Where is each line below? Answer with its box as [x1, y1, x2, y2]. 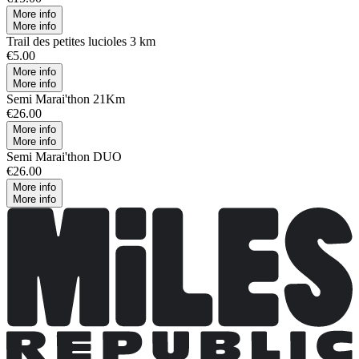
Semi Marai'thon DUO [6, 149, 122, 163]
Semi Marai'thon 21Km [6, 91, 125, 106]
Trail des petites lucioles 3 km [6, 34, 155, 48]
